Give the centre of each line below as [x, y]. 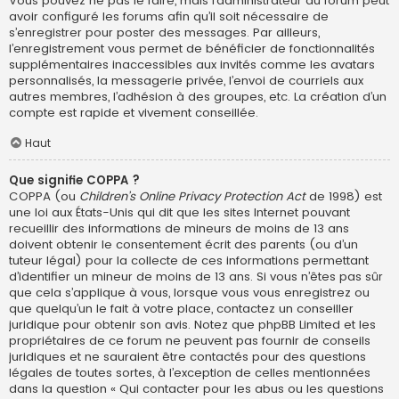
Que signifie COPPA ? [74, 181]
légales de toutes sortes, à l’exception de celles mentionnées [190, 373]
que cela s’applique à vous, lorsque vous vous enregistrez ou [189, 293]
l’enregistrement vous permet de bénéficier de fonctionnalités [192, 49]
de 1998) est [344, 197]
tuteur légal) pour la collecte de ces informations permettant [189, 261]
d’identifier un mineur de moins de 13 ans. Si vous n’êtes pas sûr [196, 277]
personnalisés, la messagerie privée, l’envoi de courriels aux [186, 81]
